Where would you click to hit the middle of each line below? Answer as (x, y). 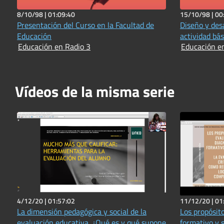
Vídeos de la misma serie (95, 91)
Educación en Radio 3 (54, 46)
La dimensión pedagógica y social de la (82, 211)
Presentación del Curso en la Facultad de (85, 25)
